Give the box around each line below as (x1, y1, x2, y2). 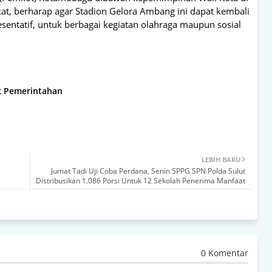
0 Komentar (201, 247, 248, 259)
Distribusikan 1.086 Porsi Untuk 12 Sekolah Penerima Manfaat (36, 175, 245, 186)
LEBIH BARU (202, 154, 240, 164)
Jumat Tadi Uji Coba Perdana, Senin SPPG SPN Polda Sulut (51, 165, 245, 176)
